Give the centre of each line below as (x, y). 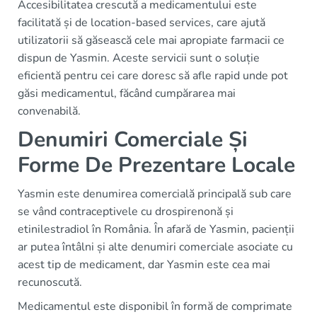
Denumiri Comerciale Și (133, 139)
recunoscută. (50, 282)
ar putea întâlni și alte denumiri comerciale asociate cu (155, 247)
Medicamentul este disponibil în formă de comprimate (155, 306)
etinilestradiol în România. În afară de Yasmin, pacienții (156, 229)
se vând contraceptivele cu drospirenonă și (126, 211)
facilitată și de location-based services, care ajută (142, 22)
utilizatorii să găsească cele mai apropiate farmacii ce (151, 40)
